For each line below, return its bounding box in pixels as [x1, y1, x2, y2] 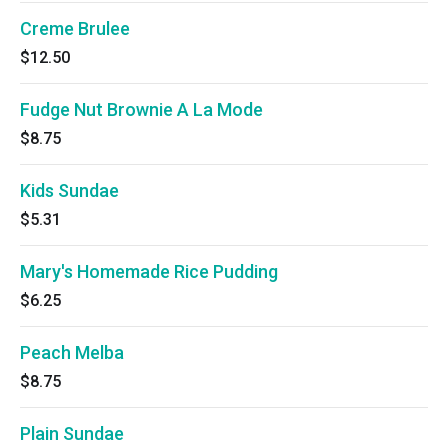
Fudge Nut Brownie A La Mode [20, 99, 263, 120]
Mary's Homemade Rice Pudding [20, 261, 278, 282]
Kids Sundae [20, 180, 119, 201]
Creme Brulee [20, 18, 130, 39]
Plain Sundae [20, 423, 124, 444]
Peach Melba [20, 342, 124, 363]
